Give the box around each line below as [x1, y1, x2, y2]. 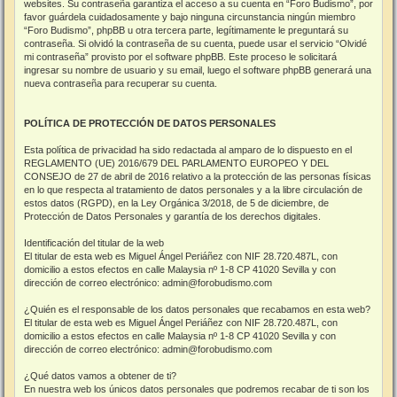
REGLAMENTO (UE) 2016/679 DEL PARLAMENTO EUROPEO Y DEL [24, 157, 329, 168]
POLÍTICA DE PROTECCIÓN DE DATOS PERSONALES [24, 117, 276, 128]
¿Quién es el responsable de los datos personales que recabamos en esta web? [24, 303, 370, 315]
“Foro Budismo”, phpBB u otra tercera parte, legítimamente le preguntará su [24, 24, 348, 35]
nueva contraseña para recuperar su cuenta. [24, 77, 217, 89]
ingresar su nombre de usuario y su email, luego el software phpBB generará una [24, 64, 371, 75]
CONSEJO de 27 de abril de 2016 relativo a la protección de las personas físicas [24, 170, 371, 182]
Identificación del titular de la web [24, 237, 164, 248]
